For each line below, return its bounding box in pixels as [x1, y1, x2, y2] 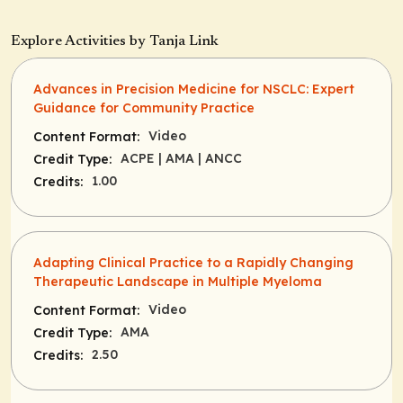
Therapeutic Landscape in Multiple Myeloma [33, 273, 322, 291]
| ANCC [198, 150, 242, 167]
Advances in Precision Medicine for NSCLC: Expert [33, 81, 354, 98]
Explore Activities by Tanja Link [11, 34, 219, 49]
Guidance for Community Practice [33, 100, 255, 117]
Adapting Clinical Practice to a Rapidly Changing [33, 255, 354, 272]
